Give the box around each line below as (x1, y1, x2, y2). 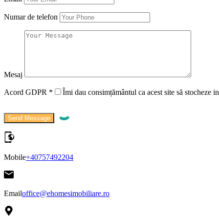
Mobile (4, 153, 26, 161)
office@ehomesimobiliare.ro (22, 189, 109, 197)
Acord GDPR (4, 88, 49, 96)
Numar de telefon (4, 12, 58, 21)
